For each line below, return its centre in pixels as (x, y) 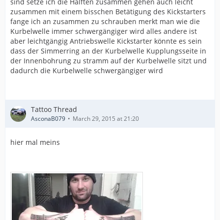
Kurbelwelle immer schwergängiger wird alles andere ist (104, 31)
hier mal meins (35, 142)
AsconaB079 (48, 119)
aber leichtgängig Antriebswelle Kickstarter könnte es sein (106, 41)
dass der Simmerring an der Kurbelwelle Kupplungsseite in (108, 51)
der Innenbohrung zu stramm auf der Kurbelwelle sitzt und (109, 61)
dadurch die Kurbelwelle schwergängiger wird (87, 70)
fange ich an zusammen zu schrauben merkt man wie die (105, 21)
